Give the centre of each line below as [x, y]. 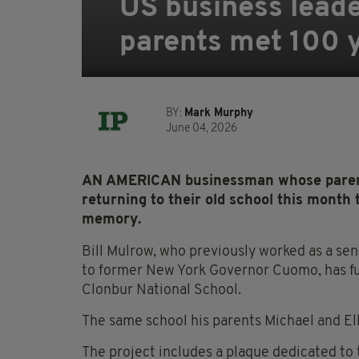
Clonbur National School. [161, 291]
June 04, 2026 [202, 129]
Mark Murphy [219, 114]
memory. [111, 220]
